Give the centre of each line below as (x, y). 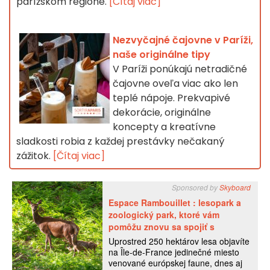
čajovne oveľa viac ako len (175, 84)
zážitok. (35, 156)
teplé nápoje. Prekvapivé (171, 98)
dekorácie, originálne (162, 113)
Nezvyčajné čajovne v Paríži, (183, 40)
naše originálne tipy (162, 55)
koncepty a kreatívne (164, 127)
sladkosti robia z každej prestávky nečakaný (120, 142)
